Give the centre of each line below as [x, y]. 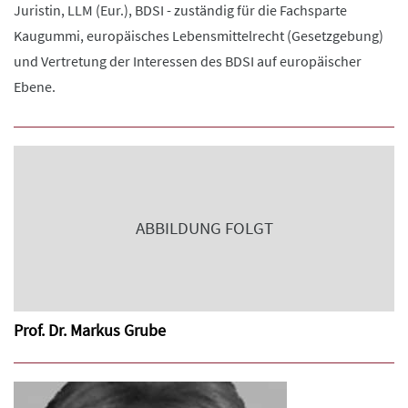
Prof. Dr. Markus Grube [90, 330]
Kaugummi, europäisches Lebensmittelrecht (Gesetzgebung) [199, 36]
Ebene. [35, 87]
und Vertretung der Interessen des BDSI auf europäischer [188, 61]
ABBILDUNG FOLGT [204, 228]
